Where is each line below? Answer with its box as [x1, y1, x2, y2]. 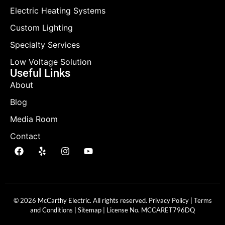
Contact [10, 131, 41, 142]
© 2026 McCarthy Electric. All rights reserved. [13, 196, 149, 205]
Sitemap [78, 206, 101, 214]
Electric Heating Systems [10, 6, 105, 16]
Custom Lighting [10, 23, 73, 33]
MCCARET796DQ [141, 206, 195, 214]
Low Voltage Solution [10, 57, 91, 67]
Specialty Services [10, 40, 80, 50]
